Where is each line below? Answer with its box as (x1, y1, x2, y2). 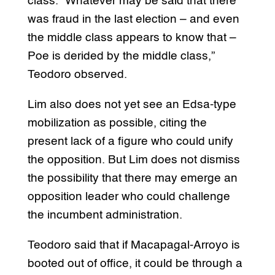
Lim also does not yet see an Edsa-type (27, 98, 236, 110)
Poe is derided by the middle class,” (27, 50, 215, 62)
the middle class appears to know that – (27, 31, 236, 44)
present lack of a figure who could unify (27, 135, 233, 147)
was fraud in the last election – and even (27, 13, 239, 25)
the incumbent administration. (27, 209, 182, 221)
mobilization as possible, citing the (27, 117, 207, 129)
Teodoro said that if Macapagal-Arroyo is (27, 239, 240, 251)
